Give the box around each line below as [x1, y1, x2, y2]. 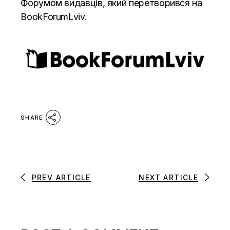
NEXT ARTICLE [139, 173, 199, 182]
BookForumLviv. [21, 11, 87, 23]
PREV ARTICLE [31, 173, 91, 182]
